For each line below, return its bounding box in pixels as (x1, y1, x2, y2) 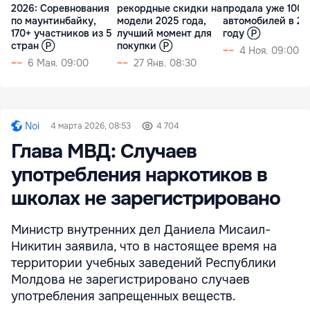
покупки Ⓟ (117, 39, 172, 52)
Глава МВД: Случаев (11, 138, 197, 164)
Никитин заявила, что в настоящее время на (11, 238, 277, 254)
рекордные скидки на (117, 1, 222, 15)
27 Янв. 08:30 (134, 56, 197, 69)
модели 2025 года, (117, 14, 206, 27)
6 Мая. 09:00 (28, 56, 89, 69)
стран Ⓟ (11, 39, 55, 52)
